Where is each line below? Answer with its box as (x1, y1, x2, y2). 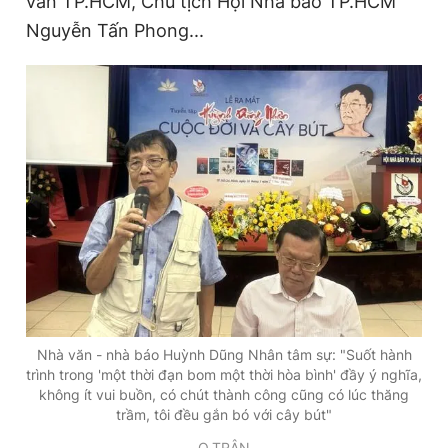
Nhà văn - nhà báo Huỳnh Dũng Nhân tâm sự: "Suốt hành (36, 346, 412, 364)
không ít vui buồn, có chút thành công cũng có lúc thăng (39, 386, 409, 404)
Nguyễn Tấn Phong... (26, 19, 204, 41)
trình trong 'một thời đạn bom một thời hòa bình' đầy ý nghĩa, (26, 366, 422, 384)
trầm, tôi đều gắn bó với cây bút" (116, 406, 332, 424)
